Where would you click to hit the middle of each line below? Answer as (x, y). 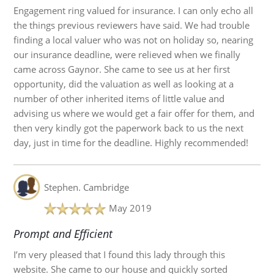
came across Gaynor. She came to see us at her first (122, 69)
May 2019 (130, 208)
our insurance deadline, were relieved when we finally (127, 54)
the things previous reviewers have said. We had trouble (132, 25)
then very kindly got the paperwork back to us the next (129, 128)
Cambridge (106, 187)
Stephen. (63, 187)
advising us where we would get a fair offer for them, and (134, 113)
